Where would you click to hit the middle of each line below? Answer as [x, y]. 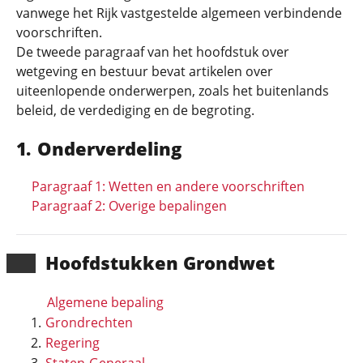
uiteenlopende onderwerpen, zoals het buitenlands [173, 91]
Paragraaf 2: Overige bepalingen [129, 206]
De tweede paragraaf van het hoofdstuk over [153, 52]
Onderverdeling [109, 148]
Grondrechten [89, 322]
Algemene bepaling [105, 302]
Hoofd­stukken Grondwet [160, 263]
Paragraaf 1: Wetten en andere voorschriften [168, 186]
